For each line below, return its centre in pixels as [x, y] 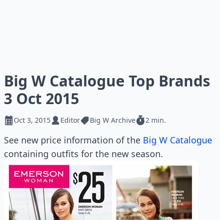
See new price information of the [73, 140]
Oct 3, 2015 [32, 120]
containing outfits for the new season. [83, 154]
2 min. [156, 120]
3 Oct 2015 [41, 98]
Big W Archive [113, 120]
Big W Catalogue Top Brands [107, 81]
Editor [70, 120]
